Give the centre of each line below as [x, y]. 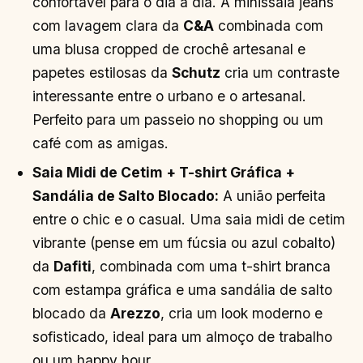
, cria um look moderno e [242, 313]
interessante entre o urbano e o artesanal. [170, 96]
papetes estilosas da [102, 73]
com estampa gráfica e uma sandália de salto [183, 289]
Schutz [196, 73]
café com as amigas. [101, 143]
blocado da [72, 313]
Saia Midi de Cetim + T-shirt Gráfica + [164, 172]
